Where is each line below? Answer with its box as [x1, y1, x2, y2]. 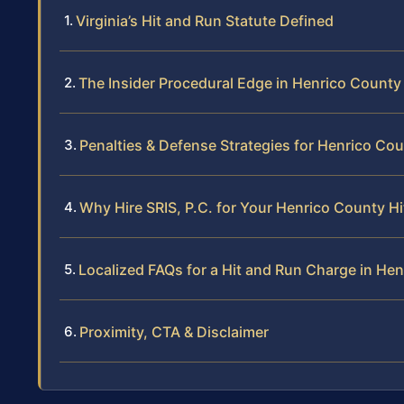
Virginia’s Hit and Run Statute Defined [76, 12, 334, 31]
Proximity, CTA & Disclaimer [79, 323, 269, 342]
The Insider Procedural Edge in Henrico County [78, 74, 401, 93]
